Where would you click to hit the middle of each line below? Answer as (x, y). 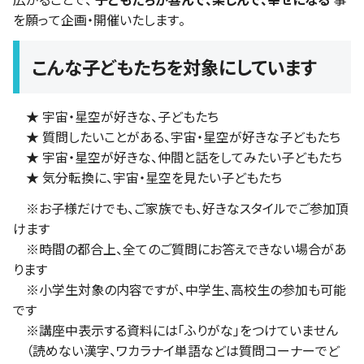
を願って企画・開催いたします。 (99, 20)
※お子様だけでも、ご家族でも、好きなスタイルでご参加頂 (181, 208)
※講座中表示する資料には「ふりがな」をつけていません (175, 329)
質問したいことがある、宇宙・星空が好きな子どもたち (190, 136)
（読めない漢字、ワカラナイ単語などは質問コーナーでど (176, 350)
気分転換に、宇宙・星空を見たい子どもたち (160, 177)
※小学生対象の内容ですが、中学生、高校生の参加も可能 (180, 289)
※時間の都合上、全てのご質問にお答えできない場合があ (180, 248)
